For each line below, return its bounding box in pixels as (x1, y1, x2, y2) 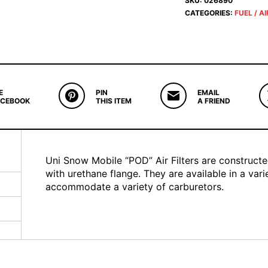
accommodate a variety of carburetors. (45, 180, 224, 193)
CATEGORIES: (184, 8, 234, 17)
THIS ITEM (95, 96, 132, 105)
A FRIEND (197, 96, 230, 105)
